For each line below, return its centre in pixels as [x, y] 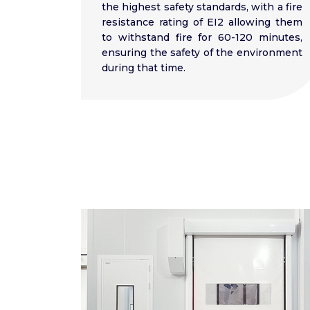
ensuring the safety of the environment [202, 52]
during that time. [144, 67]
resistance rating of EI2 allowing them [202, 22]
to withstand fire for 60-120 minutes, [202, 37]
